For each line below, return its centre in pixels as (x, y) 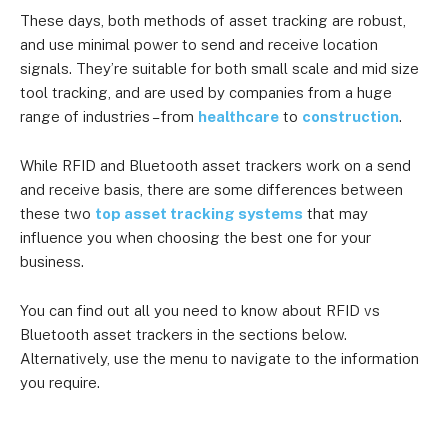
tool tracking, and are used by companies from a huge (206, 92)
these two (57, 213)
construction (350, 116)
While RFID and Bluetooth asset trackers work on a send (215, 165)
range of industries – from (109, 116)
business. (52, 261)
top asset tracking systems (199, 213)
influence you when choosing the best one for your (195, 237)
